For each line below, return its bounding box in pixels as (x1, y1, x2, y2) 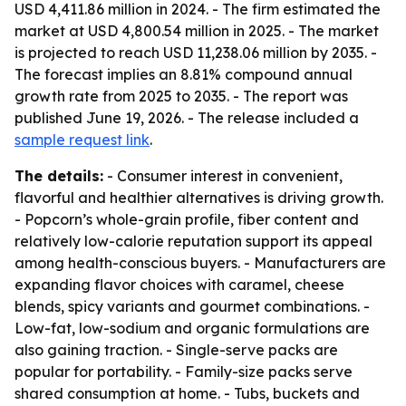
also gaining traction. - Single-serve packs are (14, 341, 338, 359)
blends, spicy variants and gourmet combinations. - (14, 297, 370, 315)
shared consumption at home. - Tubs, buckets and (14, 384, 360, 402)
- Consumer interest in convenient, (103, 167, 343, 185)
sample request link (14, 130, 150, 149)
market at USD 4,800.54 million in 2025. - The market (14, 22, 379, 40)
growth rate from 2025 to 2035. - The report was (14, 87, 348, 105)
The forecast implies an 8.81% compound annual (14, 65, 353, 83)
